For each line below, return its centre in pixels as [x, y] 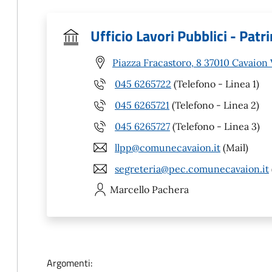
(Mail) [234, 147]
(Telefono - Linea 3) [215, 126]
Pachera [170, 189]
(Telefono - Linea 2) [214, 105]
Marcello [130, 189]
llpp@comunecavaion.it [168, 147]
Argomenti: [70, 263]
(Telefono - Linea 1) [215, 83]
